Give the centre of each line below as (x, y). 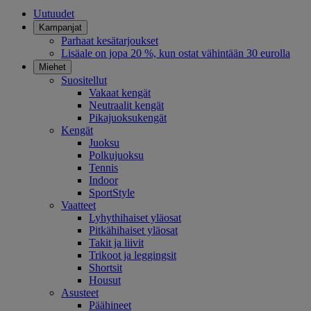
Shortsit (106, 268)
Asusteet (80, 293)
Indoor (103, 180)
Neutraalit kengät (126, 106)
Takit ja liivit (116, 243)
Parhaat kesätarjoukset (110, 41)
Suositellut (84, 81)
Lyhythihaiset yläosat (135, 218)
